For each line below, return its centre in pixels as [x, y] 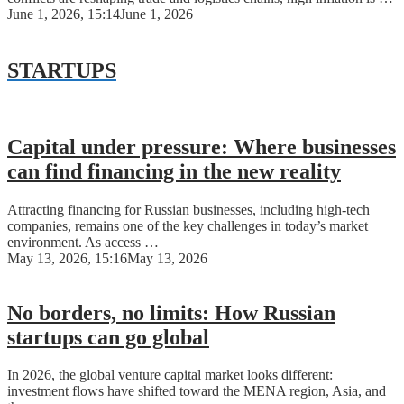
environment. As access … [83, 242]
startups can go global [108, 337]
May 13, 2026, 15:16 [67, 258]
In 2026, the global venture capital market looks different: [170, 375]
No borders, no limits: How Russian [171, 312]
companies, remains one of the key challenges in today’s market [188, 225]
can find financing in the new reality [174, 171]
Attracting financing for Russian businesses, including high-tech [188, 209]
